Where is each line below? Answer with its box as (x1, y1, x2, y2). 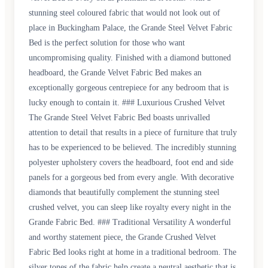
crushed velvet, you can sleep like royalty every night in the (29, 203, 231, 212)
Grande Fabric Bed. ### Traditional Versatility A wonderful (29, 218, 231, 227)
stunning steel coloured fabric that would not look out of (29, 8, 220, 17)
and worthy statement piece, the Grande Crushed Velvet (29, 233, 216, 242)
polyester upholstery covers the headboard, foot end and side (29, 158, 233, 167)
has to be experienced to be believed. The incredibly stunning (29, 143, 236, 152)
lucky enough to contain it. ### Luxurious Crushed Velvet (29, 98, 225, 107)
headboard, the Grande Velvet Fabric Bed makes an (29, 68, 202, 77)
